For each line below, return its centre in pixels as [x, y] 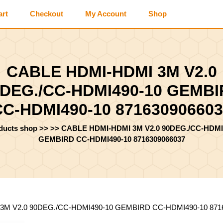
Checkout [47, 14]
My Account [106, 14]
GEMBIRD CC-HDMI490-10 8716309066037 [111, 139]
